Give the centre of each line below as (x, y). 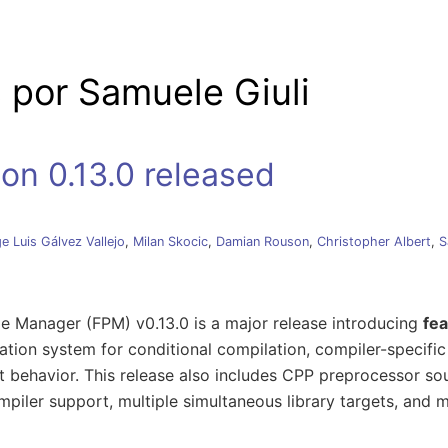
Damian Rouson (262, 241)
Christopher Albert (374, 241)
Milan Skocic (170, 241)
